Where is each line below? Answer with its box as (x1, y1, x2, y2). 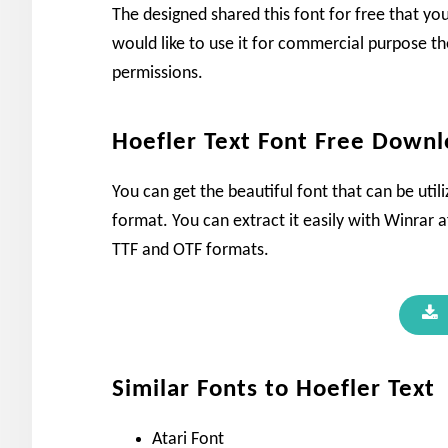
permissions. (112, 63, 203, 83)
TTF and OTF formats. (112, 240, 269, 260)
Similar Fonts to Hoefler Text (112, 376, 435, 402)
